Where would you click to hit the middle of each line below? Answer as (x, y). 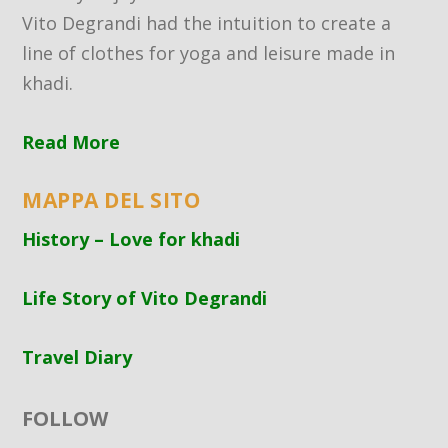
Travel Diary (77, 356)
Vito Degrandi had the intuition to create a (207, 23)
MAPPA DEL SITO (111, 200)
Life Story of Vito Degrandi (145, 298)
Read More (71, 142)
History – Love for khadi (131, 239)
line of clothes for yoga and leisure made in (209, 53)
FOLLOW (65, 418)
